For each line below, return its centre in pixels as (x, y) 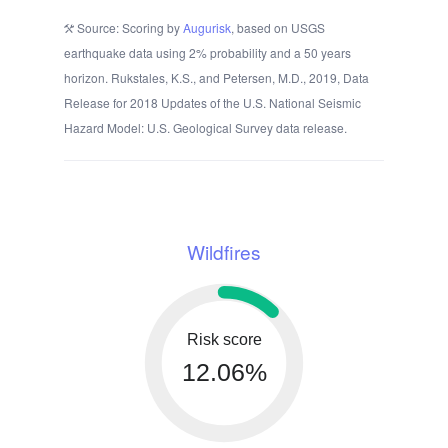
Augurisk (207, 28)
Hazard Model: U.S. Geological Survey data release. (205, 128)
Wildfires (224, 252)
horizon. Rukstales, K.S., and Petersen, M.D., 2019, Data (216, 78)
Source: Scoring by (128, 28)
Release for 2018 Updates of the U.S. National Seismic (212, 103)
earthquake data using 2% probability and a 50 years (207, 53)
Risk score (224, 340)
